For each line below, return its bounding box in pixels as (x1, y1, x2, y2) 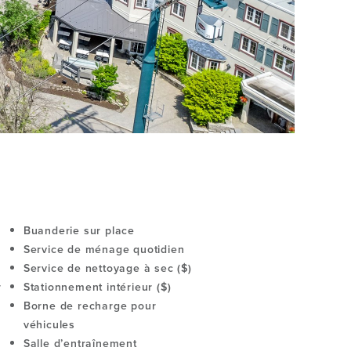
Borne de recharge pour (23, 298, 157, 313)
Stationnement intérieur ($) (23, 279, 172, 295)
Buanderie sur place (23, 223, 135, 238)
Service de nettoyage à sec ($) (23, 260, 192, 276)
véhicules (23, 317, 75, 332)
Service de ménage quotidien (23, 241, 185, 257)
